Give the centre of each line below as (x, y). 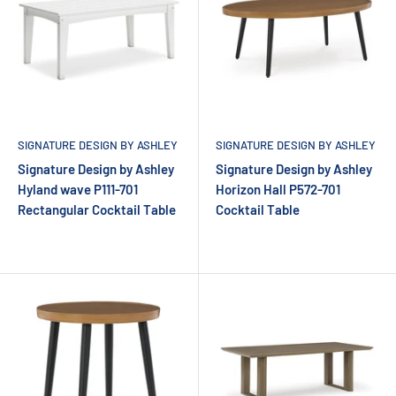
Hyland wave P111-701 (78, 189)
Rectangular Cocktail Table (97, 209)
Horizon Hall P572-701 (278, 189)
